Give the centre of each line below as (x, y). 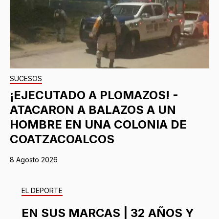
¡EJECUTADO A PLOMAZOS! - (94, 95)
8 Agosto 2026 (34, 159)
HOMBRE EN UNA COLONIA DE (98, 124)
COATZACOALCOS (62, 139)
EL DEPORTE (42, 190)
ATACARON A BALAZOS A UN (93, 109)
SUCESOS (26, 78)
